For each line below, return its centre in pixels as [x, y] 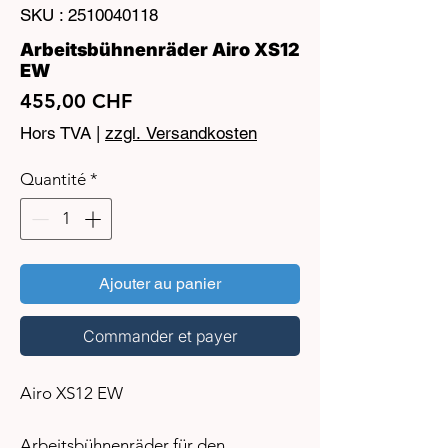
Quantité [53, 179]
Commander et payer [160, 335]
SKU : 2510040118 [89, 15]
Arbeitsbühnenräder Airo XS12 [160, 50]
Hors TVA [55, 133]
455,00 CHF [76, 101]
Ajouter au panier [160, 283]
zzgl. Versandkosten [181, 133]
